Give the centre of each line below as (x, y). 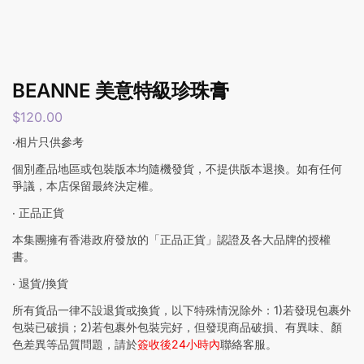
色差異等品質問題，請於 (75, 344)
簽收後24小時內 (179, 344)
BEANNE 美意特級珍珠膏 (120, 91)
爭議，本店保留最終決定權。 (86, 185)
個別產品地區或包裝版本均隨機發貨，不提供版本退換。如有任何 (177, 168)
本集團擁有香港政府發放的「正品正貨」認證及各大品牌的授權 (171, 239)
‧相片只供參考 (48, 141)
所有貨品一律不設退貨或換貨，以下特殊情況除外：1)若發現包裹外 (182, 310)
